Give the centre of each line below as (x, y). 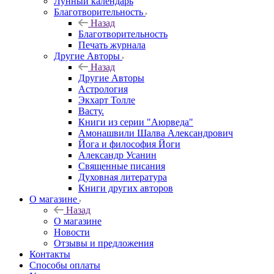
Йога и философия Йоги (129, 144)
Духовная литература (123, 177)
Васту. (91, 111)
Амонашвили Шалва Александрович (156, 133)
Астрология (103, 89)
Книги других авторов (126, 188)
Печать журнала (112, 45)
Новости (72, 232)
